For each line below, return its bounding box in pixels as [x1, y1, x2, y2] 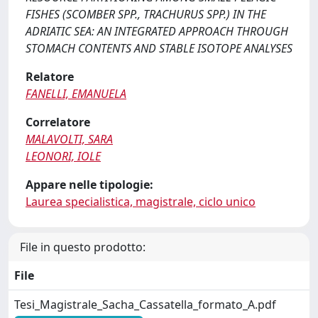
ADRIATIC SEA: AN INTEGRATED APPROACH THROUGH [26, 23, 288, 39]
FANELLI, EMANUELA [26, 86, 126, 102]
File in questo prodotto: [20, 239, 146, 255]
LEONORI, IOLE [26, 148, 101, 164]
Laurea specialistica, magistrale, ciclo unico [26, 194, 256, 209]
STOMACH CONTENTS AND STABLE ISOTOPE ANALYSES [26, 40, 292, 56]
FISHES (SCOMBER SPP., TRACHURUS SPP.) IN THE [26, 6, 266, 22]
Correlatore [26, 114, 90, 130]
